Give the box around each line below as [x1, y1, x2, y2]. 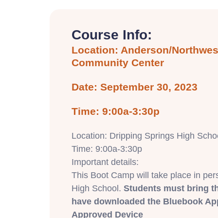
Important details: [72, 157, 139, 167]
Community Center [72, 56, 164, 68]
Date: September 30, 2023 [72, 81, 198, 92]
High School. [72, 183, 124, 193]
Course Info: [72, 27, 152, 42]
